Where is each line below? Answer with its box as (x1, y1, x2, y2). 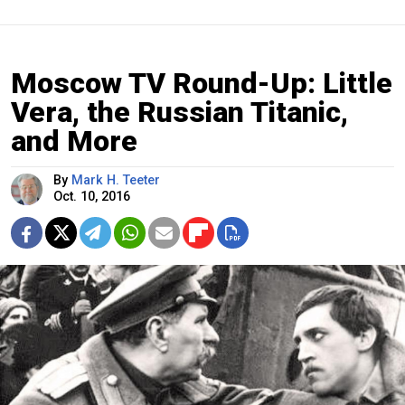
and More (11, 124, 137, 159)
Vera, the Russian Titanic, (11, 95, 348, 130)
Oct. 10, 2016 (53, 189, 130, 205)
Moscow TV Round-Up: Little (11, 66, 392, 101)
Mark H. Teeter (71, 173, 160, 189)
